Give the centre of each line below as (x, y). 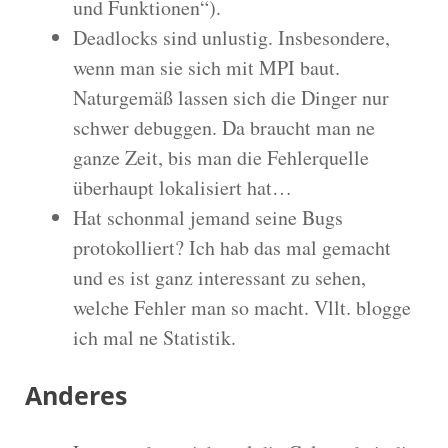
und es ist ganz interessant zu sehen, (219, 277)
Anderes (76, 394)
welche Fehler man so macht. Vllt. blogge (242, 307)
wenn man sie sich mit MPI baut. (206, 67)
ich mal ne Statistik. (154, 337)
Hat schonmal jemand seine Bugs (208, 217)
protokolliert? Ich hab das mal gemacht (232, 247)
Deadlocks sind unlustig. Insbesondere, (231, 37)
